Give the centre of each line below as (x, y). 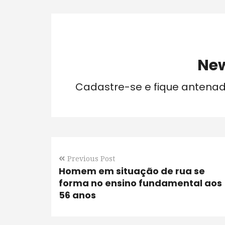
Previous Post (91, 159)
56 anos (77, 195)
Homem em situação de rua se (132, 171)
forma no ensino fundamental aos (140, 183)
